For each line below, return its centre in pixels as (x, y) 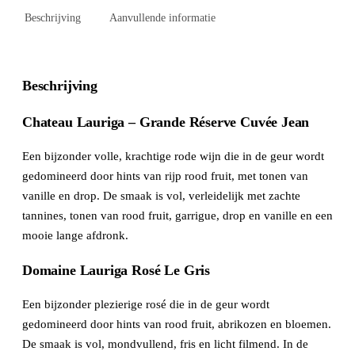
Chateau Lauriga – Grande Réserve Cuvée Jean (166, 122)
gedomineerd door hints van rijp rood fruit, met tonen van (165, 176)
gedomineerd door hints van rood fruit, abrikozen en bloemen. (177, 324)
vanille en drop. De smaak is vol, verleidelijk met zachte (161, 195)
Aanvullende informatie (162, 18)
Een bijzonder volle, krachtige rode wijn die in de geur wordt (173, 156)
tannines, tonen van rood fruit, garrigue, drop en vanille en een (177, 215)
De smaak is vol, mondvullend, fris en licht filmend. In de (165, 344)
